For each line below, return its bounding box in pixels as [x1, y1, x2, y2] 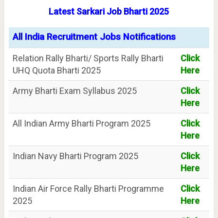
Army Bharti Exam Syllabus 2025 [12, 86, 137, 96]
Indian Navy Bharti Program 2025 [12, 151, 138, 162]
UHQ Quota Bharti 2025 [12, 65, 101, 76]
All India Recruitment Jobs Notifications [12, 32, 176, 43]
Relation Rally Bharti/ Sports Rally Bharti [12, 53, 163, 64]
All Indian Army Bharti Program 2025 [12, 118, 150, 129]
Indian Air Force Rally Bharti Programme [12, 183, 164, 194]
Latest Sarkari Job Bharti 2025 [49, 6, 169, 17]
